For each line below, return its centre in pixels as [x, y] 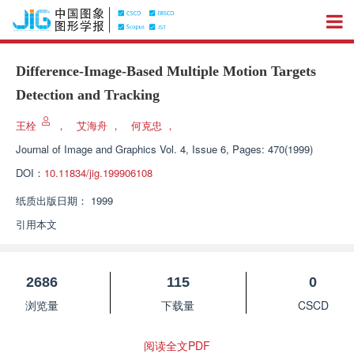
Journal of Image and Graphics [86, 149]
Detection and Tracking [88, 95]
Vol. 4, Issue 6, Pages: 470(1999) [236, 149]
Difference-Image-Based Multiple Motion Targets [166, 71]
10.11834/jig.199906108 [98, 173]
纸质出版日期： [52, 200]
